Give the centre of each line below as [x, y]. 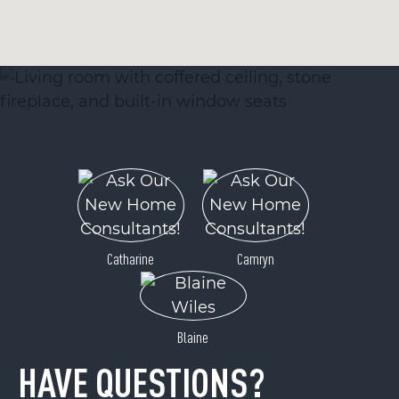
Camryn [255, 258]
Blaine [193, 337]
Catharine [130, 258]
